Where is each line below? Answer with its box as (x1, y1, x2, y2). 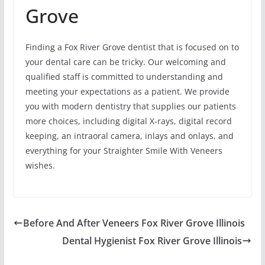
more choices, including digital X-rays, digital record (25, 115, 232, 127)
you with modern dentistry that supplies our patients (25, 100, 236, 112)
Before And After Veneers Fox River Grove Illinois (22, 216, 245, 230)
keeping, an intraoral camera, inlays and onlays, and (25, 130, 234, 141)
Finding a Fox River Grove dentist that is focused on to (25, 41, 239, 53)
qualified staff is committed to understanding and (25, 70, 223, 82)
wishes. (25, 159, 55, 171)
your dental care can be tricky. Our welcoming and (25, 56, 226, 67)
